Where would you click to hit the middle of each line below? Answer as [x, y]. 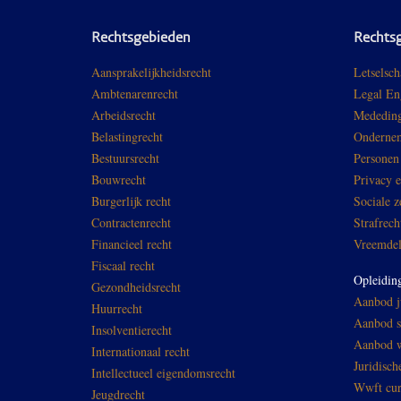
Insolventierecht [132, 329]
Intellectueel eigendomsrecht [163, 372]
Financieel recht [132, 243]
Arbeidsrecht [124, 115]
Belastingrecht [127, 136]
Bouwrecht [119, 179]
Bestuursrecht [125, 158]
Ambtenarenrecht [135, 93]
